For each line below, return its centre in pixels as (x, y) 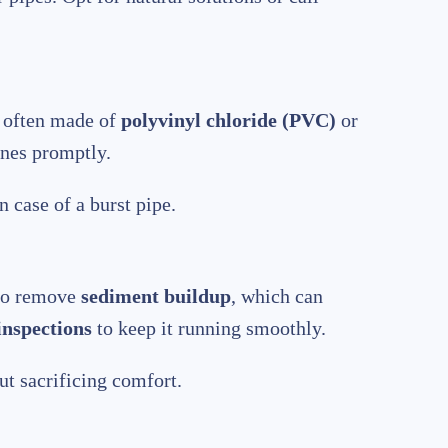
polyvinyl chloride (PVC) (228, 120)
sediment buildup (156, 296)
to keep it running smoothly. (209, 328)
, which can (277, 296)
